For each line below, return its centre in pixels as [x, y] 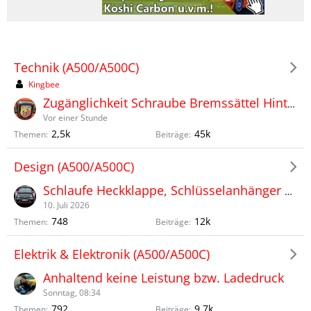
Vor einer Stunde [75, 118]
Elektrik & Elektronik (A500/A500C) [112, 254]
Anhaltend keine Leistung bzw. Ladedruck [163, 278]
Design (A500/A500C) [74, 166]
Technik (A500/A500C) [76, 67]
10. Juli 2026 [66, 205]
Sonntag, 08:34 [72, 293]
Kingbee [44, 84]
